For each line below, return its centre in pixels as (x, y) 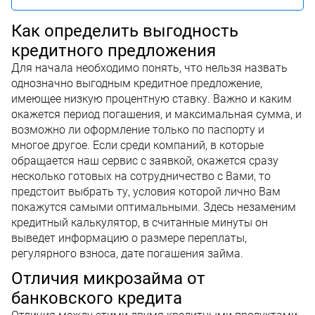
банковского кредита (97, 298)
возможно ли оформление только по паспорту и (138, 129)
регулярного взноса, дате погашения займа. (127, 253)
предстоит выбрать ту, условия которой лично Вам (146, 191)
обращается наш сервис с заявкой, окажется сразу (145, 160)
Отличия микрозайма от (108, 278)
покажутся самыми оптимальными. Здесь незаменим (154, 207)
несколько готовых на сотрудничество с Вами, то (141, 176)
